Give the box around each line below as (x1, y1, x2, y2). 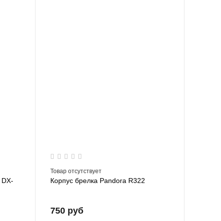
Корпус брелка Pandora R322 (50, 177, 145, 185)
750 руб (50, 206, 83, 216)
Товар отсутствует (50, 168, 102, 175)
